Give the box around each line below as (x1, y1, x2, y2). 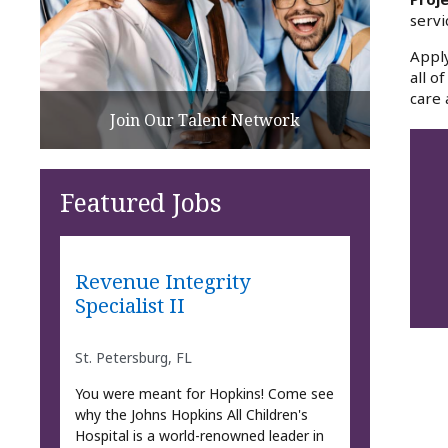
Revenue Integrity (74, 267, 250, 296)
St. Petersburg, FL (74, 347, 192, 367)
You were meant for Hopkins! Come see (74, 383, 334, 403)
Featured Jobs (60, 184, 222, 219)
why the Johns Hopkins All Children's (74, 404, 308, 424)
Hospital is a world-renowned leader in (74, 425, 324, 445)
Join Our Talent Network (110, 108, 300, 131)
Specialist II (74, 291, 185, 320)
